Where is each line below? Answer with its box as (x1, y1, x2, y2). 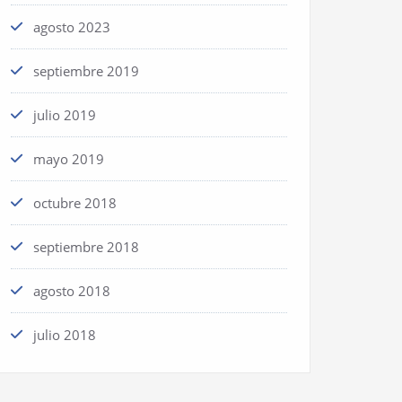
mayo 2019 (33, 150, 104, 168)
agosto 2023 (33, 18, 110, 36)
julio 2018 (33, 326, 96, 344)
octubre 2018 (33, 194, 117, 212)
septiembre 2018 (33, 238, 139, 256)
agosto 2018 (33, 282, 110, 300)
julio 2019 (33, 106, 96, 124)
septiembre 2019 (33, 62, 139, 80)
